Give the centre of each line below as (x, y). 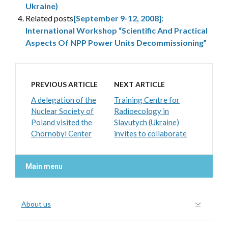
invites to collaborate (150, 133)
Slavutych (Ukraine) (147, 122)
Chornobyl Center (61, 133)
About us (36, 204)
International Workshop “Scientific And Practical (117, 30)
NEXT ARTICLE (139, 84)
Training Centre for (147, 100)
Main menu (44, 166)
